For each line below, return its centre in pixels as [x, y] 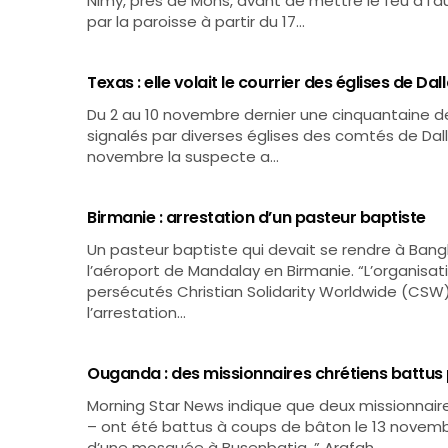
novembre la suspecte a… [183, 156]
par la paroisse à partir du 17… [196, 21]
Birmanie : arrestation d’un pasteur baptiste [256, 217]
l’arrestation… [136, 312]
